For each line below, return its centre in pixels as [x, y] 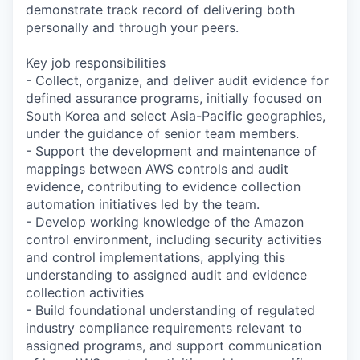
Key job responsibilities [96, 62]
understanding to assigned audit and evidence [166, 274]
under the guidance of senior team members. [162, 133]
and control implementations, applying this [155, 257]
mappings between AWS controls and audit [157, 168]
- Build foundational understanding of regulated [170, 310]
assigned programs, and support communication [174, 345]
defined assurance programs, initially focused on [174, 98]
